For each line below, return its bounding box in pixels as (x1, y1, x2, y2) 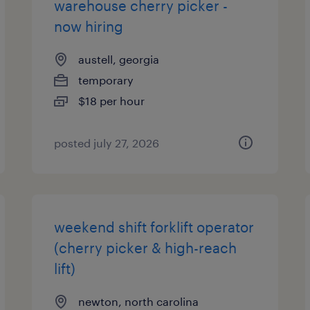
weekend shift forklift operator (54, 219, 255, 235)
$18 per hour (78, 94, 145, 107)
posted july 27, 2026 (54, 136, 160, 149)
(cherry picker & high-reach (54, 239, 237, 256)
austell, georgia (78, 53, 160, 66)
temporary (78, 73, 134, 86)
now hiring (54, 18, 124, 35)
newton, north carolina (78, 295, 199, 308)
